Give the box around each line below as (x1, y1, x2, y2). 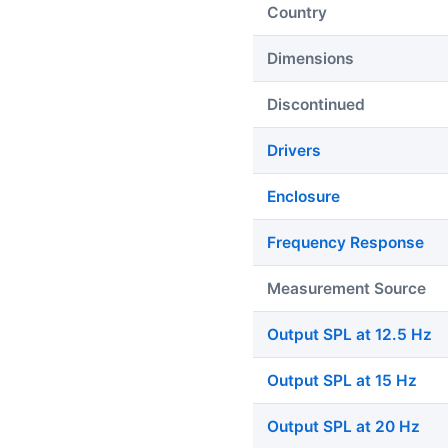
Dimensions (267, 49, 354, 69)
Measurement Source (267, 279, 426, 299)
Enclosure (267, 187, 340, 207)
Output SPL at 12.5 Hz (267, 325, 432, 345)
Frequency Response (267, 233, 424, 253)
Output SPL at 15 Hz (267, 371, 417, 391)
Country (267, 3, 327, 23)
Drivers (267, 141, 321, 161)
